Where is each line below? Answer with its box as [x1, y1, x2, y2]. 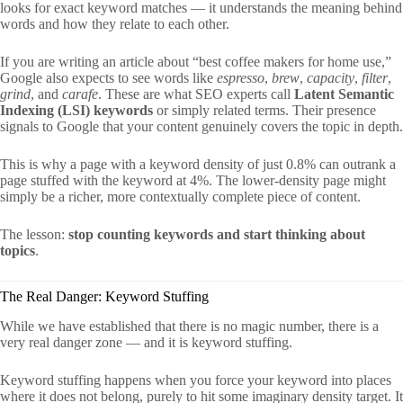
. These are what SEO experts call [98, 86, 294, 103]
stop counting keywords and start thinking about [68, 227, 365, 243]
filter [362, 70, 388, 86]
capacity [307, 70, 354, 86]
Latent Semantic [294, 86, 394, 103]
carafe [62, 86, 98, 103]
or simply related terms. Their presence [153, 103, 376, 119]
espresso [217, 70, 264, 86]
